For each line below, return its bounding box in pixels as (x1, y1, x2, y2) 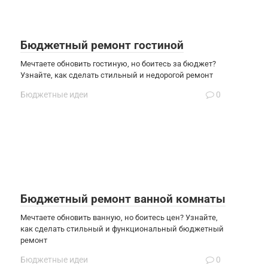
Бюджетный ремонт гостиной (20, 38, 184, 52)
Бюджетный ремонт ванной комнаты (20, 191, 226, 206)
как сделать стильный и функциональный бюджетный (20, 224, 224, 233)
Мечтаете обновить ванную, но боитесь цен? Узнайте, (20, 212, 218, 222)
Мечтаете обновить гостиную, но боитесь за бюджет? (20, 59, 216, 68)
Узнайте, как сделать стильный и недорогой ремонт (20, 70, 213, 80)
